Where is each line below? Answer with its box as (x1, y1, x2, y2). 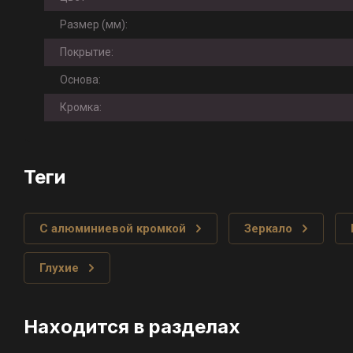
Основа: (60, 73, 101, 86)
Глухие (39, 261, 79, 275)
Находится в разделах (24, 315, 240, 338)
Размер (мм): (60, 18, 128, 31)
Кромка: (60, 101, 102, 113)
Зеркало (244, 221, 292, 236)
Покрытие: (60, 46, 113, 58)
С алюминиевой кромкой (39, 221, 186, 236)
